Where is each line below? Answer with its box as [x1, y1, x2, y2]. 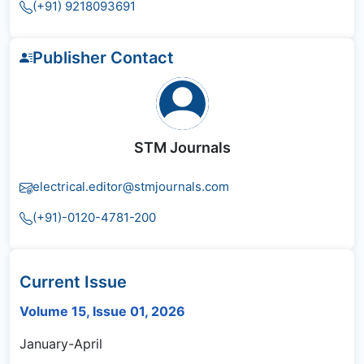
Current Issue [19, 272, 127, 292]
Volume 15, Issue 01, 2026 [19, 303, 185, 320]
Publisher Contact [32, 48, 174, 68]
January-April [19, 336, 102, 353]
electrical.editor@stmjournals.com [32, 179, 229, 195]
